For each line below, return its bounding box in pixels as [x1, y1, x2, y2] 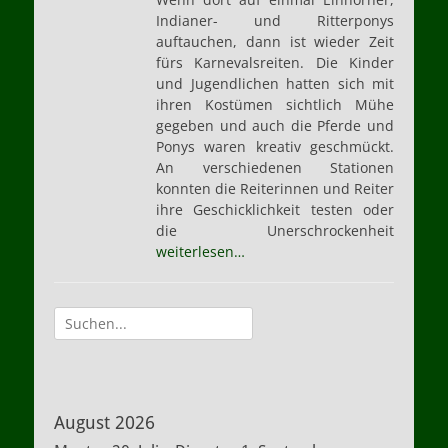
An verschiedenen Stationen [156, 158, 394, 177]
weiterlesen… [156, 242, 245, 261]
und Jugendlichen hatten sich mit [156, 74, 394, 93]
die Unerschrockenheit [156, 221, 394, 240]
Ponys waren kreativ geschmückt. [156, 137, 394, 156]
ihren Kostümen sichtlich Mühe [156, 95, 394, 114]
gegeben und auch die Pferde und [156, 116, 394, 135]
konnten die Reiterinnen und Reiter [156, 179, 394, 198]
